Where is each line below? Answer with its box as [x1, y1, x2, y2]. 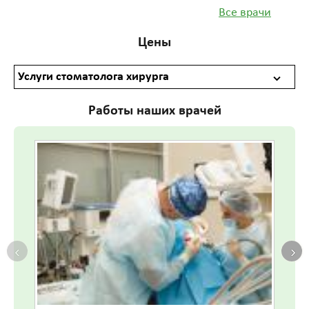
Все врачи [219, 6, 271, 19]
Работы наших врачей [88, 104, 221, 118]
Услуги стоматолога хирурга [18, 70, 169, 83]
